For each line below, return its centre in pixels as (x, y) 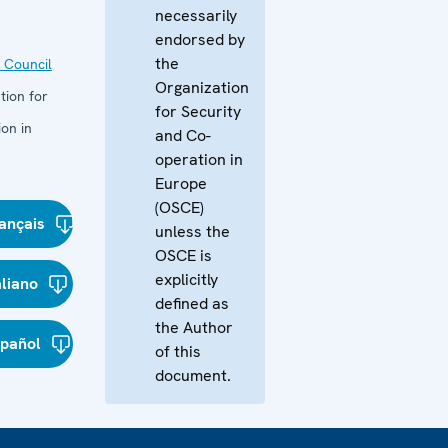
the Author (194, 327)
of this (178, 351)
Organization (202, 87)
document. (193, 375)
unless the (192, 231)
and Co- (183, 135)
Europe (181, 183)
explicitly (186, 279)
